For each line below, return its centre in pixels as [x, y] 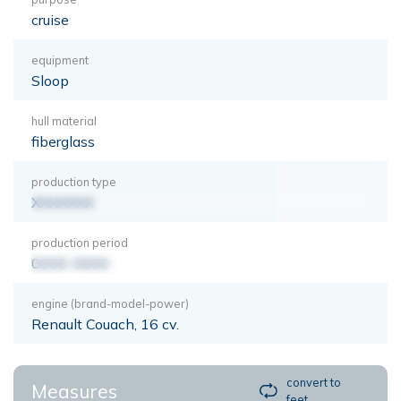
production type [74, 181]
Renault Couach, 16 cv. [105, 324]
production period [80, 242]
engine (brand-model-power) [110, 303]
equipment [60, 60]
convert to [314, 382]
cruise [50, 19]
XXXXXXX [63, 202]
